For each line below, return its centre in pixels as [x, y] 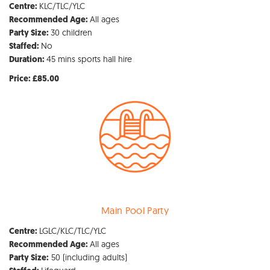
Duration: [28, 60]
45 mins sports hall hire [89, 59]
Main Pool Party [135, 210]
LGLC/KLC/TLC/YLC [73, 231]
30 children [71, 32]
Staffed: [25, 46]
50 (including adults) [88, 257]
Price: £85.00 [34, 79]
